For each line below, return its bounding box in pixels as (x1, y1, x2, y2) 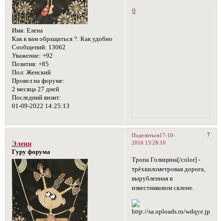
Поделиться (132, 132, 160, 138)
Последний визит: (11, 94, 61, 101)
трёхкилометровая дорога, (132, 165, 206, 173)
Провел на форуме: (11, 77, 65, 84)
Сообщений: (11, 43, 47, 51)
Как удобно (78, 35, 112, 42)
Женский (24, 69, 51, 76)
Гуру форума (11, 148, 50, 155)
